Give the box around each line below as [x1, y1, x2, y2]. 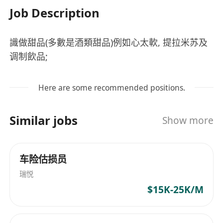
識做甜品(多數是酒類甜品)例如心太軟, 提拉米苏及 [9, 36, 208, 48]
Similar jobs [9, 112, 78, 129]
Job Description [9, 4, 100, 21]
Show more [162, 113, 214, 127]
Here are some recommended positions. [38, 82, 185, 93]
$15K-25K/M [147, 183, 204, 197]
